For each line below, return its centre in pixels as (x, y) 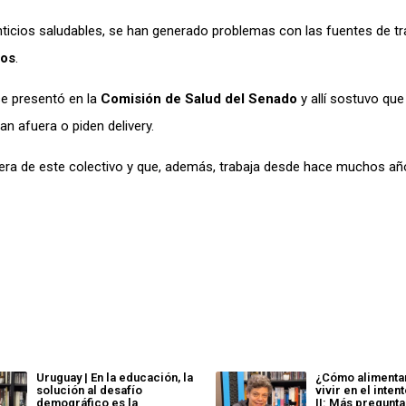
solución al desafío (89, 390)
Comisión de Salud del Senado (199, 98)
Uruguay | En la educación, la (114, 377)
